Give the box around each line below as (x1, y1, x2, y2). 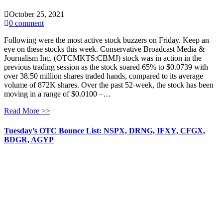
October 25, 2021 (9, 10, 64, 19)
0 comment (9, 19, 44, 28)
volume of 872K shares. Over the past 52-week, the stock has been (4, 81, 214, 90)
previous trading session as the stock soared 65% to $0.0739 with (4, 63, 208, 72)
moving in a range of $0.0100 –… (4, 90, 111, 99)
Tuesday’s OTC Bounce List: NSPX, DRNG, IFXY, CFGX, (4, 126, 205, 135)
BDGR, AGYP (4, 135, 54, 144)
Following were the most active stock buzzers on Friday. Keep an (4, 36, 209, 45)
